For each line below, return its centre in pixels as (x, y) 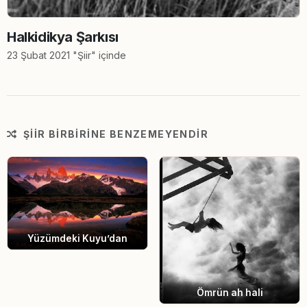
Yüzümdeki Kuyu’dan (77, 239)
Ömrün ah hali (230, 293)
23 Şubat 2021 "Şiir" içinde (66, 55)
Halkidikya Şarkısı (63, 37)
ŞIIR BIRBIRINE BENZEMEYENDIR (114, 134)
